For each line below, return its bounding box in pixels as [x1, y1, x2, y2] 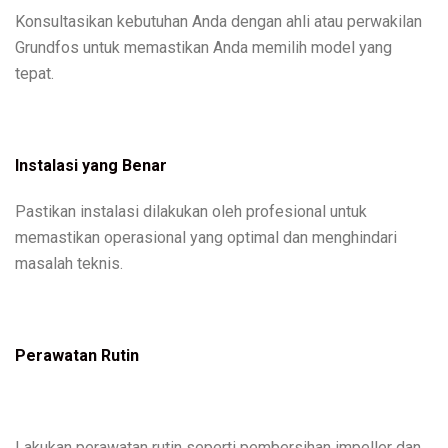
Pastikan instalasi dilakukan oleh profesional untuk [15, 201, 367, 221]
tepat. [15, 63, 54, 83]
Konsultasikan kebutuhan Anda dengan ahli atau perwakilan [15, 11, 422, 31]
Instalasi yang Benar [15, 155, 167, 175]
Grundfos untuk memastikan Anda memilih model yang [15, 37, 392, 57]
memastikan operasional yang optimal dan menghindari [15, 227, 397, 247]
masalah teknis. [15, 253, 123, 273]
